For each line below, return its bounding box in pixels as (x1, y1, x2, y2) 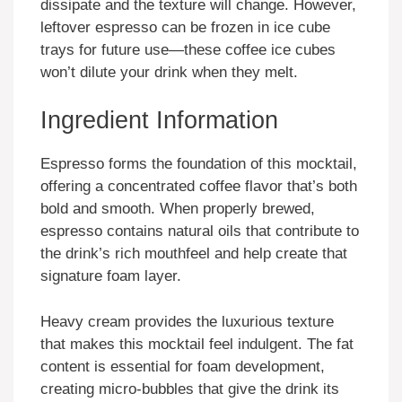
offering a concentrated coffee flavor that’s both (40, 178, 357, 196)
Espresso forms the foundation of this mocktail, (40, 155, 357, 173)
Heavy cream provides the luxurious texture (40, 312, 334, 330)
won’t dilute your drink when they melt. (40, 63, 298, 81)
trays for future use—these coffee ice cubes (40, 40, 336, 58)
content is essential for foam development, (40, 357, 325, 375)
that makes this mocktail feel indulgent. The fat (40, 335, 354, 353)
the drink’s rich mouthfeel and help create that (40, 245, 347, 263)
